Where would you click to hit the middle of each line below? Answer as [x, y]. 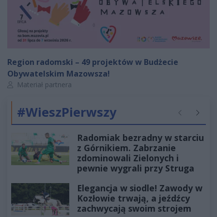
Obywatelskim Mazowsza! [59, 73]
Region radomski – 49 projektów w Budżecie [93, 62]
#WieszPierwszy [67, 112]
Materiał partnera [43, 84]
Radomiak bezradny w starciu [140, 137]
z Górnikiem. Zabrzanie [126, 147]
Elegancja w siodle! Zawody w [140, 188]
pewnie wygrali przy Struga [136, 168]
